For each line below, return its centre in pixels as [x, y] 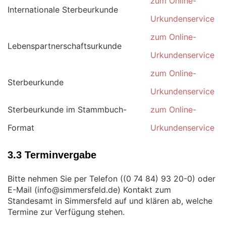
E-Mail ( [22, 190]
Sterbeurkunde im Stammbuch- [67, 109]
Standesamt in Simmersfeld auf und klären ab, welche [110, 201]
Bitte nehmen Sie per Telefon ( [65, 179]
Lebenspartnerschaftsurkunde [65, 46]
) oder [204, 179]
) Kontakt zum [144, 190]
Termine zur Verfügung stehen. [66, 212]
